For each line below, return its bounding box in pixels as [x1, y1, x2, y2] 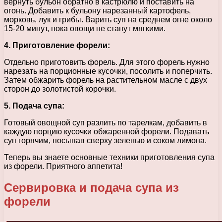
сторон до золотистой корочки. [4, 84, 116, 93]
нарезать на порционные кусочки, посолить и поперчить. [4, 66, 212, 75]
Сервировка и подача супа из [4, 180, 179, 194]
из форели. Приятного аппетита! [4, 162, 122, 170]
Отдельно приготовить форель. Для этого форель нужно [4, 57, 210, 66]
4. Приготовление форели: [4, 41, 110, 50]
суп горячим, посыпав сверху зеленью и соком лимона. [4, 136, 207, 145]
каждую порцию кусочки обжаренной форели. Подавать [4, 127, 209, 136]
